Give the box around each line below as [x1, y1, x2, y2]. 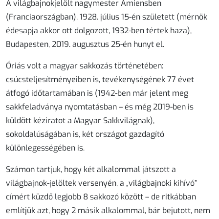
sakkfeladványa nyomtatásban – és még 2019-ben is [6, 102, 194, 112]
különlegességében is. [6, 143, 85, 153]
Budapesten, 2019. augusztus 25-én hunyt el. [6, 39, 164, 50]
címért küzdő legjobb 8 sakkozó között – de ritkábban [6, 192, 196, 202]
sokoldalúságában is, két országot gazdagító [6, 129, 164, 140]
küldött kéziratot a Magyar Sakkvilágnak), [6, 115, 154, 126]
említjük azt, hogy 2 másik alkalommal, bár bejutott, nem [6, 205, 210, 216]
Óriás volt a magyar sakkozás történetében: [6, 61, 163, 71]
